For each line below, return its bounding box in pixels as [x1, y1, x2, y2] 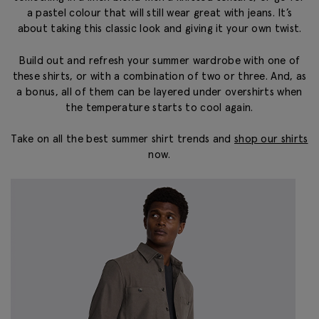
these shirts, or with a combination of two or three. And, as [12, 68, 307, 83]
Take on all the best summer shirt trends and [11, 132, 234, 146]
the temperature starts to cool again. [66, 100, 253, 114]
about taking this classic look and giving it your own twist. [17, 21, 302, 36]
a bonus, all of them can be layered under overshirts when [16, 84, 303, 98]
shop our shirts [234, 132, 308, 146]
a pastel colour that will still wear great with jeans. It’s [26, 6, 293, 20]
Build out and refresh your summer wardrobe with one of [19, 53, 300, 67]
